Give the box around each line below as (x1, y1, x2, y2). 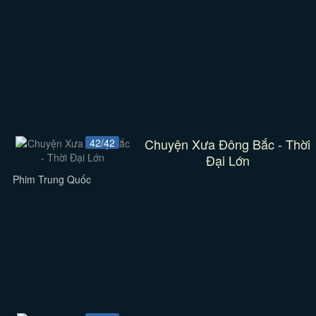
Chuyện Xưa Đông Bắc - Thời (145, 135, 311, 153)
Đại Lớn (205, 151, 250, 169)
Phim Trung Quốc (12, 172, 91, 186)
